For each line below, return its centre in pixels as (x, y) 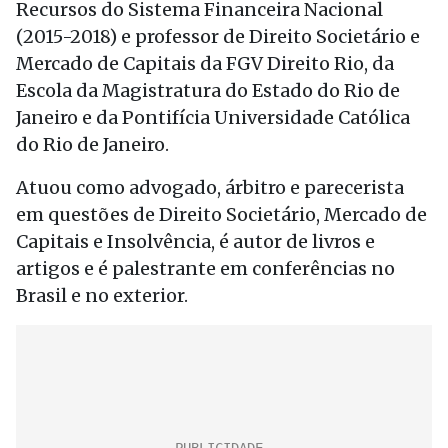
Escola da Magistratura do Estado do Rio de (208, 90)
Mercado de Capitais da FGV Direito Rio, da (205, 63)
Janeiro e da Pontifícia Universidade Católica (213, 117)
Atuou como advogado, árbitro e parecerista (210, 187)
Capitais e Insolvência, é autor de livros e (195, 241)
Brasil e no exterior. (102, 295)
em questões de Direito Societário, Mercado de (221, 214)
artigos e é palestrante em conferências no (205, 268)
